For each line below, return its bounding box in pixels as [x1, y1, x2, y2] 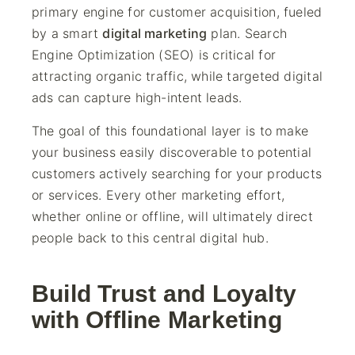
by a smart [32, 25, 103, 41]
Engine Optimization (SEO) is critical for [32, 47, 277, 63]
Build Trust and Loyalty [32, 281, 297, 307]
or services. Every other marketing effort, [32, 187, 285, 203]
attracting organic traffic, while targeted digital [32, 68, 323, 84]
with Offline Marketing [32, 307, 282, 333]
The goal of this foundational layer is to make [32, 123, 309, 139]
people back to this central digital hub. [32, 230, 269, 246]
